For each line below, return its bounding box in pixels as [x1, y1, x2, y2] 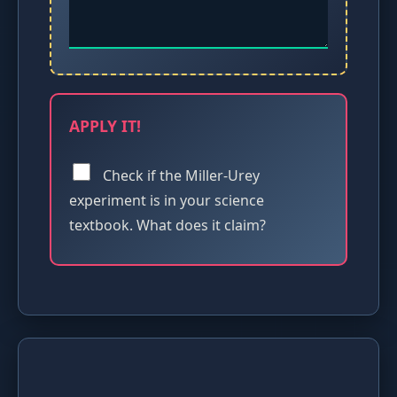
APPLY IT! [69, 115, 141, 136]
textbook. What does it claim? [69, 215, 266, 236]
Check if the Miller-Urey [99, 166, 260, 186]
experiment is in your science [69, 191, 264, 211]
